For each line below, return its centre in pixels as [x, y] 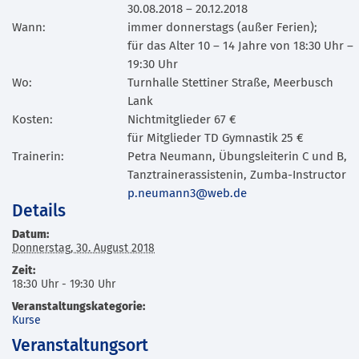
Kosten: [32, 119]
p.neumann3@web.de [187, 193]
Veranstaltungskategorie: [79, 307]
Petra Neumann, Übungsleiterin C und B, [237, 156]
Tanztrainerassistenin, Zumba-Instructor [237, 175]
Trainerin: [38, 156]
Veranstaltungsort [80, 346]
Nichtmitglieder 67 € [182, 119]
